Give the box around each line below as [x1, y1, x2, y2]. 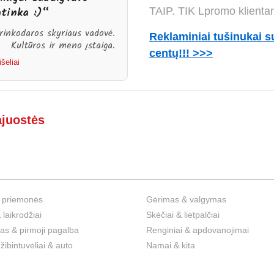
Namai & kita [146, 240, 195, 250]
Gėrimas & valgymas [146, 194, 226, 204]
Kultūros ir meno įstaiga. [11, 38, 115, 53]
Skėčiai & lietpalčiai [146, 209, 220, 220]
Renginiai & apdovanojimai [146, 224, 249, 235]
